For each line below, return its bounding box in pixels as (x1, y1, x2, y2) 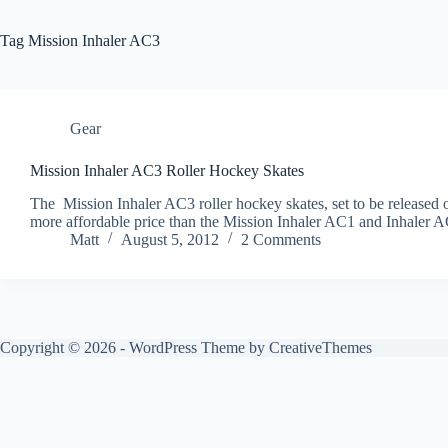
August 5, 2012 (121, 230, 219, 248)
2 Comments (241, 230, 321, 248)
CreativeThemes (269, 338, 372, 356)
